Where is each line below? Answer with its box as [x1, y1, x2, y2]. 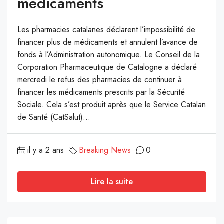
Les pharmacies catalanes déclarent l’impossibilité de [17, 24, 195, 36]
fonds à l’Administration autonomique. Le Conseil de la [17, 49, 200, 61]
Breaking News [79, 144, 131, 156]
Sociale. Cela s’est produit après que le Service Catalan [17, 99, 206, 111]
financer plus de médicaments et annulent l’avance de [17, 36, 198, 48]
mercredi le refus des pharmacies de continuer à [17, 74, 182, 86]
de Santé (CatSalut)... [17, 111, 90, 123]
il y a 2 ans [27, 144, 64, 156]
